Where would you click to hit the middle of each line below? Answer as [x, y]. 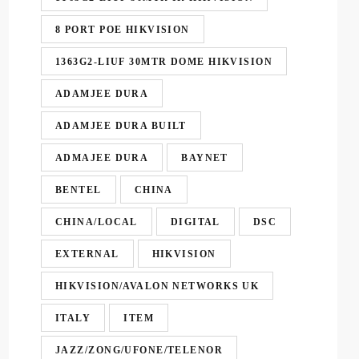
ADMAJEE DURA [102, 157]
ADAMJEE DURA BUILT [121, 125]
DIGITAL [195, 222]
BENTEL [79, 190]
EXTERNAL [87, 254]
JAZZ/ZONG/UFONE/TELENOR [139, 350]
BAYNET [205, 157]
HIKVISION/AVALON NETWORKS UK [157, 286]
